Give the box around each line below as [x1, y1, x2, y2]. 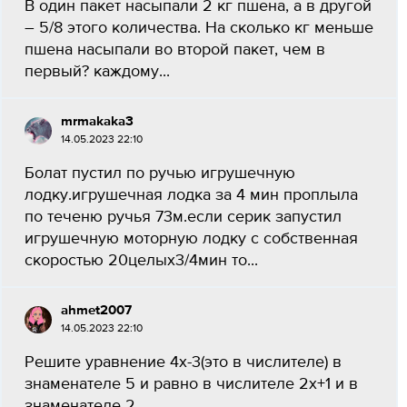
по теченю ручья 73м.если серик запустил [25, 209, 342, 225]
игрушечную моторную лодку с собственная [25, 231, 358, 247]
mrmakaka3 [61, 114, 134, 128]
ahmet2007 [61, 303, 132, 317]
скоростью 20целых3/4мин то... [25, 253, 258, 269]
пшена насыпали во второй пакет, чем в [25, 42, 325, 58]
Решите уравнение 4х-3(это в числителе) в [25, 354, 342, 371]
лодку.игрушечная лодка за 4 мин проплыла [25, 187, 358, 203]
